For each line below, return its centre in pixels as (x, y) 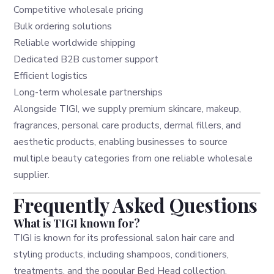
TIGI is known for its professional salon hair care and (124, 237)
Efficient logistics (51, 76)
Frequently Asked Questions (136, 205)
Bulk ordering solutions (63, 26)
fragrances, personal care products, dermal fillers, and (128, 125)
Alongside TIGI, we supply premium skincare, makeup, (128, 109)
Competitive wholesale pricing (79, 10)
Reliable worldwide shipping (75, 43)
